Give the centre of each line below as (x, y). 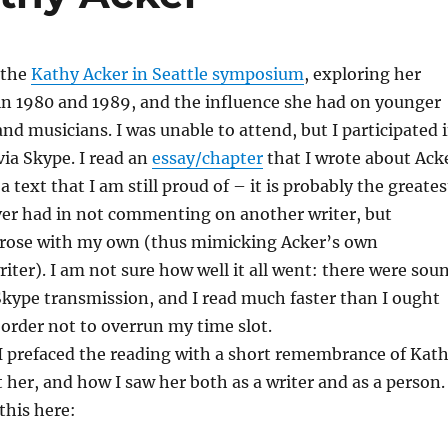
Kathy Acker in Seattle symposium (167, 74)
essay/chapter (207, 158)
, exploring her (362, 74)
